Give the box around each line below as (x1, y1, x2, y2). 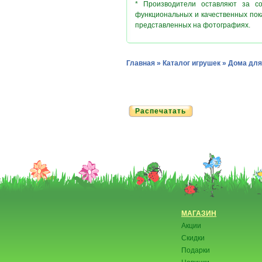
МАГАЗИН (181, 209, 216, 218)
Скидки (181, 234, 205, 242)
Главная (126, 59, 155, 67)
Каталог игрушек (163, 59, 220, 67)
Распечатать (135, 107, 186, 115)
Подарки (181, 246, 210, 254)
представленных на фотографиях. (135, 21, 250, 29)
